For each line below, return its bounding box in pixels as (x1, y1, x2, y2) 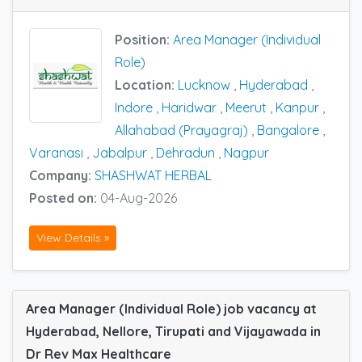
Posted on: (29, 189, 100, 206)
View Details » (36, 230, 109, 246)
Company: (29, 166, 95, 183)
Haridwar (162, 99, 217, 116)
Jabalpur (92, 144, 147, 161)
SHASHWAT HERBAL (95, 166, 212, 183)
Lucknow (178, 76, 230, 93)
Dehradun (156, 144, 215, 161)
